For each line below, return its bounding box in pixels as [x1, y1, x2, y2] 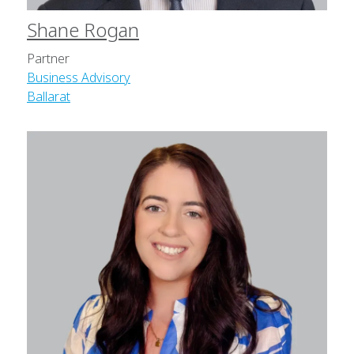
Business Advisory [27, 69, 130, 87]
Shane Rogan [27, 17, 139, 43]
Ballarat [27, 88, 70, 106]
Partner [27, 50, 70, 68]
